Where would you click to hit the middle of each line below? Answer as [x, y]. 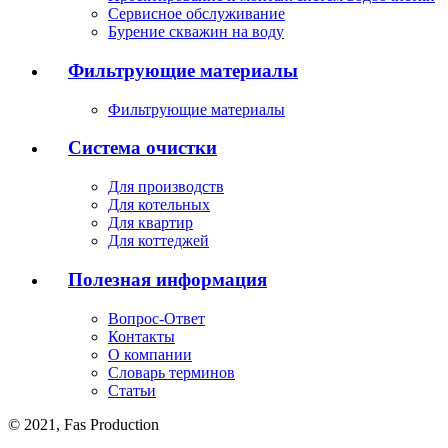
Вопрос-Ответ [156, 318]
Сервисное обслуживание [196, 14]
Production [122, 424]
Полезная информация [167, 279]
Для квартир [150, 223]
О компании [150, 354]
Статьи [132, 390]
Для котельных [159, 205]
